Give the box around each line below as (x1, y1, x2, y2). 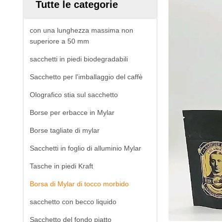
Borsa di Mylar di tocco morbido (30, 180, 129, 188)
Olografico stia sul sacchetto (30, 91, 118, 99)
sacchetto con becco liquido (30, 198, 116, 206)
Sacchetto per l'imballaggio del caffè (30, 73, 143, 81)
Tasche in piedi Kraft (30, 162, 93, 170)
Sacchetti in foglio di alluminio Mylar (30, 144, 141, 152)
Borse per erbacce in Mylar (30, 109, 114, 116)
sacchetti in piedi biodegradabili (30, 55, 128, 63)
